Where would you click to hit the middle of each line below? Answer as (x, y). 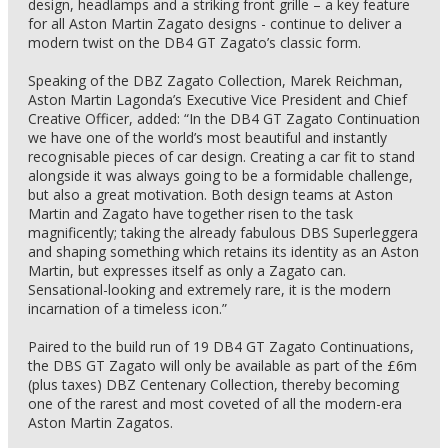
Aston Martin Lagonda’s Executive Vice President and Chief (217, 99)
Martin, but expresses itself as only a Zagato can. (187, 270)
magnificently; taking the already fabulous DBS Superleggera (223, 232)
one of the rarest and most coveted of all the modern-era (215, 403)
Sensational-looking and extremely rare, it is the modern (209, 289)
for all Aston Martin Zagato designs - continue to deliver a (215, 23)
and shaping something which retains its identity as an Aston (223, 251)
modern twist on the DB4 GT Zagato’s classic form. (194, 42)
